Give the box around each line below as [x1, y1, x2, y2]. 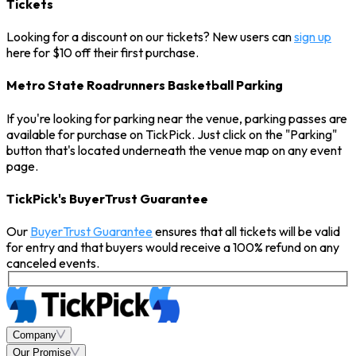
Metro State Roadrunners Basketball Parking [6, 77, 283, 94]
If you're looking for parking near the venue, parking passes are [6, 110, 347, 126]
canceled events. [6, 255, 99, 272]
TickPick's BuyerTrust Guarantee [6, 190, 208, 207]
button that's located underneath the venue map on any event [6, 141, 342, 158]
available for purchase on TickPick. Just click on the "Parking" [6, 126, 337, 142]
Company [13, 328, 56, 341]
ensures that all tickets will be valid [153, 223, 340, 240]
